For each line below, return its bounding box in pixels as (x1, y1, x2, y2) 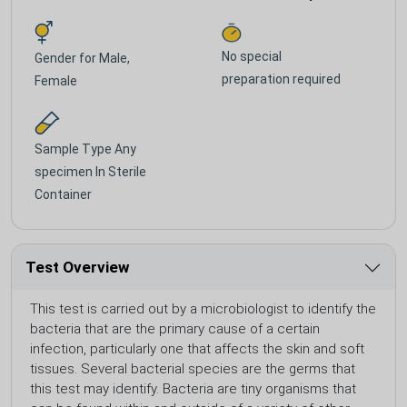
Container (35, 186, 92, 202)
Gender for (35, 50, 99, 65)
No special (222, 49, 282, 65)
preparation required (222, 72, 341, 87)
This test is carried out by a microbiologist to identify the (30, 300, 376, 317)
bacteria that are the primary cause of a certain (30, 320, 320, 337)
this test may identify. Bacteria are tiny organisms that (30, 380, 356, 397)
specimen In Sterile (35, 164, 146, 179)
